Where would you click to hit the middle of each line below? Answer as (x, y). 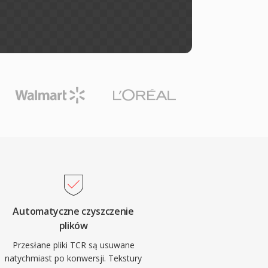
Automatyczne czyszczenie (73, 211)
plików (73, 226)
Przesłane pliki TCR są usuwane (73, 245)
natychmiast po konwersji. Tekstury (74, 258)
